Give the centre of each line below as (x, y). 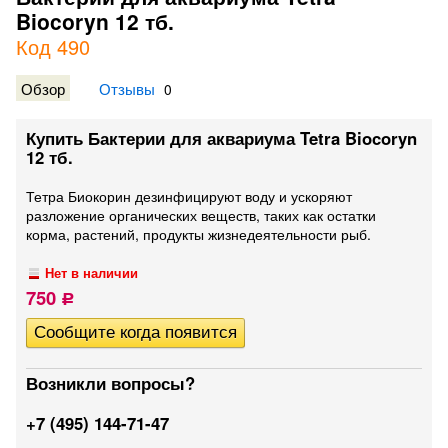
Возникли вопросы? (110, 383)
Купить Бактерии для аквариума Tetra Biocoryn (221, 138)
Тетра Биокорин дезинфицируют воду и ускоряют (189, 196)
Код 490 (53, 46)
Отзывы (127, 88)
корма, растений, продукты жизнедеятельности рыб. (198, 234)
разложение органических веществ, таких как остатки (201, 215)
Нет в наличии (92, 273)
